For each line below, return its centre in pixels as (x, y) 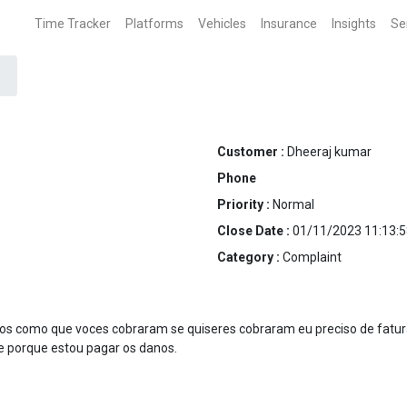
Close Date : (255, 231)
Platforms (154, 24)
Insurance (289, 24)
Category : (250, 257)
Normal (293, 204)
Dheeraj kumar (329, 152)
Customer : (252, 152)
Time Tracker (73, 24)
